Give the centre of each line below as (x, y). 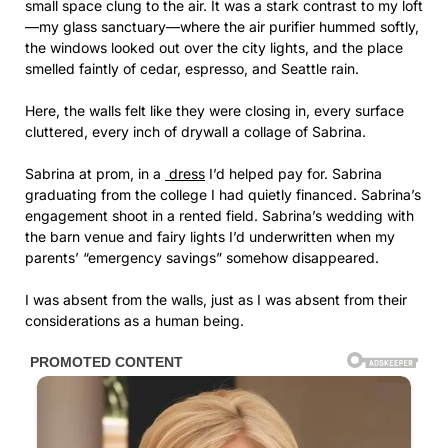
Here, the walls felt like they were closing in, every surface (214, 110)
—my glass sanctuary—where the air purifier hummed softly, (222, 26)
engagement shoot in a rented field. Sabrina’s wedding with (219, 215)
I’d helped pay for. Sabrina (293, 173)
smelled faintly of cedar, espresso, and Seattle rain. (192, 68)
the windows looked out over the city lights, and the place (214, 47)
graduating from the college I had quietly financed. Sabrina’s (223, 194)
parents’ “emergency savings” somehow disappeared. (202, 257)
